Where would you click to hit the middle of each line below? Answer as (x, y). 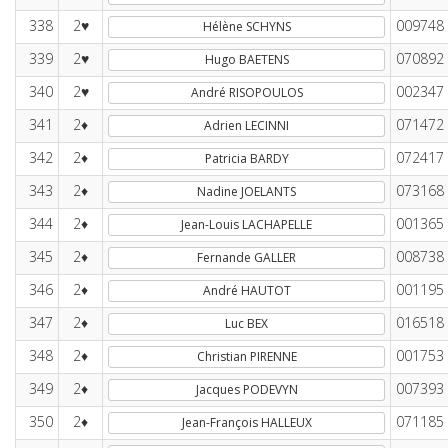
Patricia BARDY (246, 158)
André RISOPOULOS (246, 92)
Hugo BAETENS (246, 59)
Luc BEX (246, 323)
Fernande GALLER (246, 257)
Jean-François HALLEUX (246, 422)
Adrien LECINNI (246, 125)
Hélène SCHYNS (246, 26)
